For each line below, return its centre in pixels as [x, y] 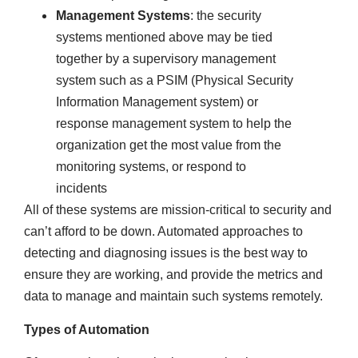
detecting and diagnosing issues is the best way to [166, 253]
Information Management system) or [157, 102]
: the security [226, 16]
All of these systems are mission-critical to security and [178, 210]
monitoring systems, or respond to [151, 167]
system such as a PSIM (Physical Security [175, 81]
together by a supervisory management [166, 59]
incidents [82, 189]
